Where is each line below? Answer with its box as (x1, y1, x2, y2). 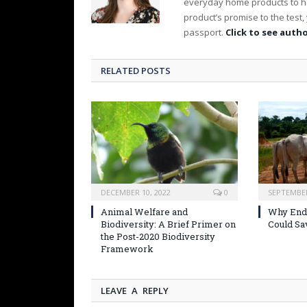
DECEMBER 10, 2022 (101, 187, 171, 198)
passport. (184, 26, 225, 39)
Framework (101, 243, 153, 256)
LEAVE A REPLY (101, 284, 169, 297)
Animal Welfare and (101, 206, 188, 219)
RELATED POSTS (101, 64, 171, 77)
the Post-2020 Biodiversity (101, 230, 215, 243)
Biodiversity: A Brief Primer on (101, 218, 236, 231)
